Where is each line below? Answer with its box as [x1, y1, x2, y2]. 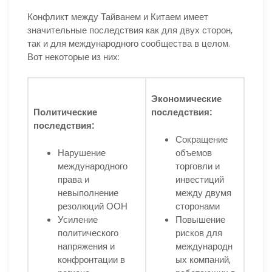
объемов [175, 146, 212, 159]
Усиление [58, 212, 98, 226]
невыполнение [58, 186, 118, 199]
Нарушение [58, 146, 106, 159]
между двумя [175, 186, 231, 199]
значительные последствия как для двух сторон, [27, 23, 233, 36]
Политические [33, 106, 97, 119]
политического [58, 226, 118, 239]
